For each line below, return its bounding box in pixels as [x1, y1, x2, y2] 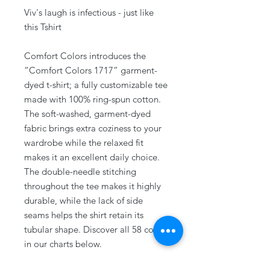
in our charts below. [24, 237, 102, 250]
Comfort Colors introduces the [24, 49, 146, 61]
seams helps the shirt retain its [24, 209, 143, 221]
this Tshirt [24, 20, 64, 33]
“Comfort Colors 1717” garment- [24, 64, 157, 76]
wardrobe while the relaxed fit [24, 136, 143, 148]
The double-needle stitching [24, 165, 136, 177]
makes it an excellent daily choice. [24, 151, 160, 163]
